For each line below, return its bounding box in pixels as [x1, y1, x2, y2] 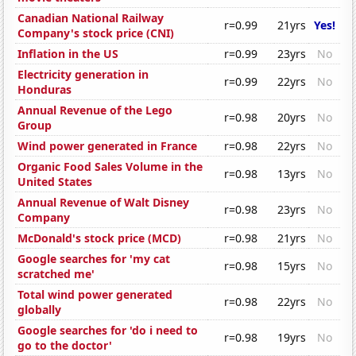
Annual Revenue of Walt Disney [17, 195, 190, 211]
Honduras [17, 82, 72, 98]
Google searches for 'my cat [17, 251, 171, 267]
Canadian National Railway [17, 10, 164, 26]
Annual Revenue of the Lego [17, 103, 173, 118]
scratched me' [17, 266, 95, 282]
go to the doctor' [17, 338, 113, 354]
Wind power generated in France [17, 138, 198, 154]
